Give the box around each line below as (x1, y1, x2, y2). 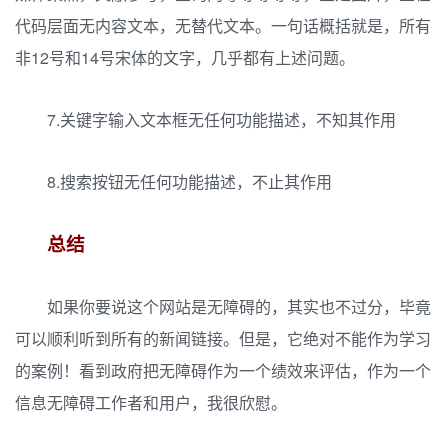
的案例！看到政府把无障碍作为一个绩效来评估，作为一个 (15, 359, 431, 382)
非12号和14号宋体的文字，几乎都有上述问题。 (15, 46, 355, 69)
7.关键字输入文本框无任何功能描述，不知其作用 (47, 108, 396, 131)
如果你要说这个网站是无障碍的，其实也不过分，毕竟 (47, 295, 431, 318)
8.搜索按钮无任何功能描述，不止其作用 (47, 170, 332, 193)
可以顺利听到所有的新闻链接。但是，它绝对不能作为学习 (15, 327, 431, 350)
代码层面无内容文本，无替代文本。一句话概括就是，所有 (15, 14, 431, 37)
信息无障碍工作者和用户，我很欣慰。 (15, 391, 287, 414)
